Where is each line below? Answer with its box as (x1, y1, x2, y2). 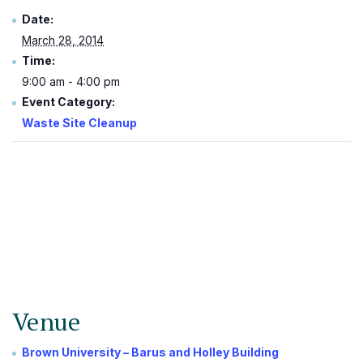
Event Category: (22, 95, 115, 109)
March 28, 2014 (22, 33, 104, 47)
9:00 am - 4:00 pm (22, 75, 120, 88)
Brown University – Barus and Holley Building (22, 345, 279, 359)
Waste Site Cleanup (22, 116, 137, 130)
